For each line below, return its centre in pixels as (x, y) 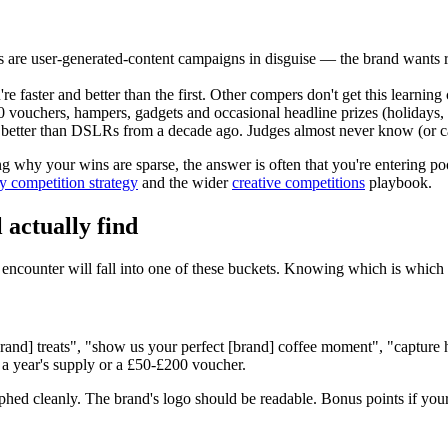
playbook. (398, 183)
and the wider (185, 183)
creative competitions (298, 183)
